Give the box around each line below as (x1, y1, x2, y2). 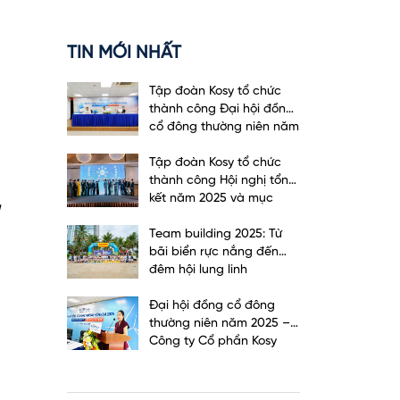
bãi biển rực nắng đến (148, 246, 279, 259)
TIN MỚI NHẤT (66, 45, 181, 63)
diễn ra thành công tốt (148, 353, 280, 366)
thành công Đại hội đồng (148, 103, 294, 116)
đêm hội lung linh (148, 263, 247, 277)
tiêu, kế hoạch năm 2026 (148, 210, 291, 223)
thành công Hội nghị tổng (148, 174, 296, 187)
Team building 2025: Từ (148, 228, 282, 241)
